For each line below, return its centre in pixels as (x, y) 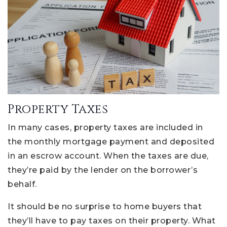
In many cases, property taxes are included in (105, 128)
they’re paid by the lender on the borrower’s (103, 170)
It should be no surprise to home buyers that (105, 207)
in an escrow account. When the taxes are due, (108, 156)
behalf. (22, 184)
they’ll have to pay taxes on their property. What (112, 221)
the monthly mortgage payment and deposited (111, 142)
